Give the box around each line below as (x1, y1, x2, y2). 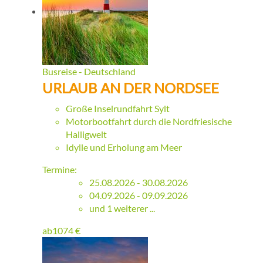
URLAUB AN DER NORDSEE (42, 79, 219, 97)
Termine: (42, 164, 77, 176)
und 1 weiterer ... (89, 203, 155, 214)
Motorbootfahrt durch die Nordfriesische (66, 116, 232, 127)
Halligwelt (66, 129, 107, 140)
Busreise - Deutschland (42, 66, 136, 77)
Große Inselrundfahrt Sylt (66, 103, 170, 114)
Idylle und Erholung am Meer (66, 141, 182, 153)
